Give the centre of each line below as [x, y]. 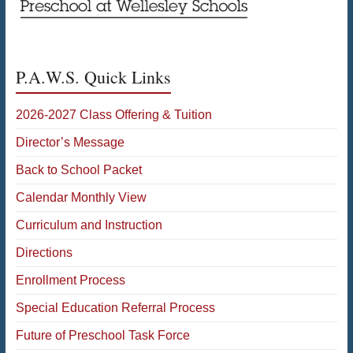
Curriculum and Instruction [89, 225]
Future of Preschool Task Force [102, 335]
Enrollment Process [70, 280]
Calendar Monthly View [81, 197]
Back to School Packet [78, 169]
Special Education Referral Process [115, 307]
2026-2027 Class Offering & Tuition [113, 114]
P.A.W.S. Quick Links [93, 76]
